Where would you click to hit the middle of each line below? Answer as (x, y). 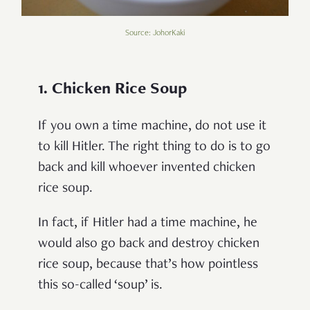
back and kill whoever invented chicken (147, 168)
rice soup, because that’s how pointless (148, 265)
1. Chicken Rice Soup (112, 90)
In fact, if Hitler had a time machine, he (148, 223)
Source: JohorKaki (155, 33)
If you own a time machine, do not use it (152, 126)
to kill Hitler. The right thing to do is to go (154, 147)
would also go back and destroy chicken (149, 244)
